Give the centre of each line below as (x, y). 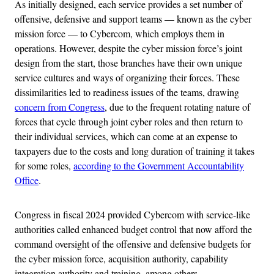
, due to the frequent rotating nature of (177, 106)
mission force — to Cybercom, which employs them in (120, 33)
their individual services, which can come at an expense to (126, 136)
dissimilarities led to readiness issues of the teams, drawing (127, 92)
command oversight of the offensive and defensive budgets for (133, 243)
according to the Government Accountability (159, 165)
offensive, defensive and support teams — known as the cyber (133, 18)
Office (27, 180)
